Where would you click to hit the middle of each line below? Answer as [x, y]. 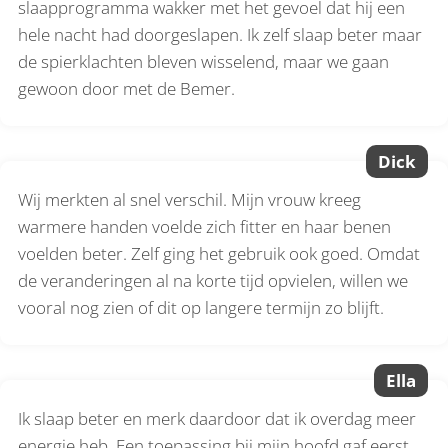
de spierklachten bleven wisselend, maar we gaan [204, 61]
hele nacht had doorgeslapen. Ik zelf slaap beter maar [220, 34]
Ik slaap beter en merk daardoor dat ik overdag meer [217, 418]
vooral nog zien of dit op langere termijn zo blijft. [201, 307]
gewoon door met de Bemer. [129, 88]
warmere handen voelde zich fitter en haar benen [205, 226]
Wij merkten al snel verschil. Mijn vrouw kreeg [190, 199]
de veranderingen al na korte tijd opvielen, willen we [213, 280]
